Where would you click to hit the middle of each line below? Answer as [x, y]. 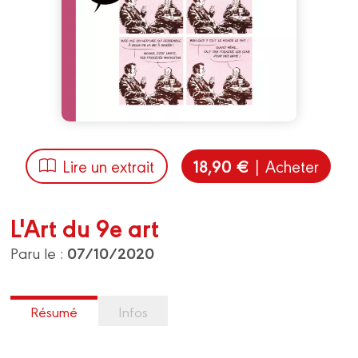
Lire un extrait [108, 165]
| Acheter [284, 165]
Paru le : [39, 253]
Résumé [54, 312]
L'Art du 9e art [85, 227]
